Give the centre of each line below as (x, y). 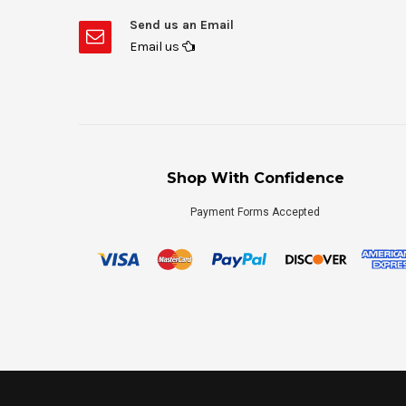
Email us (156, 47)
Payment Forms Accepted (256, 213)
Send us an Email (182, 25)
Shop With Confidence (255, 179)
